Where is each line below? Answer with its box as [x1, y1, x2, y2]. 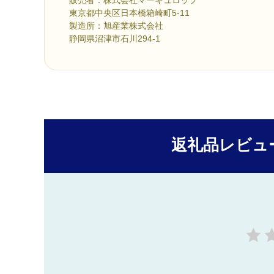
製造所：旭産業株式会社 [69, 20, 163, 31]
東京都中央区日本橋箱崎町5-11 [69, 7, 190, 18]
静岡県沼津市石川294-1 [69, 33, 160, 43]
